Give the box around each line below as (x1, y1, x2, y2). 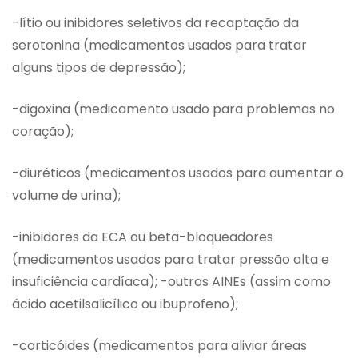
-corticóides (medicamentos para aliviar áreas (12, 336, 307, 356)
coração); (12, 122, 74, 141)
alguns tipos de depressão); (12, 58, 185, 78)
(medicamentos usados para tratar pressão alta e (12, 250, 329, 269)
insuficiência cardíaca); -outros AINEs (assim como (12, 272, 331, 292)
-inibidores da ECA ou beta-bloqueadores (12, 228, 273, 247)
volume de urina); (12, 186, 121, 205)
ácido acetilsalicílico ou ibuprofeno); (12, 295, 238, 314)
